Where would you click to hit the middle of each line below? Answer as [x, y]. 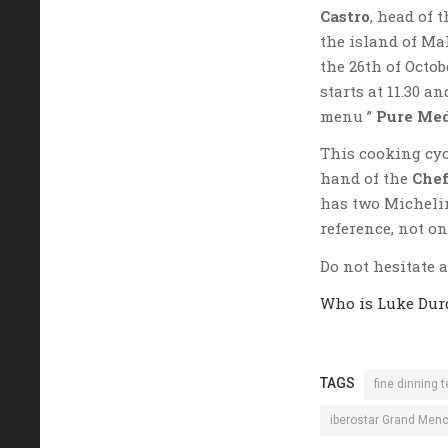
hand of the [366, 178]
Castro [345, 15]
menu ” [348, 115]
